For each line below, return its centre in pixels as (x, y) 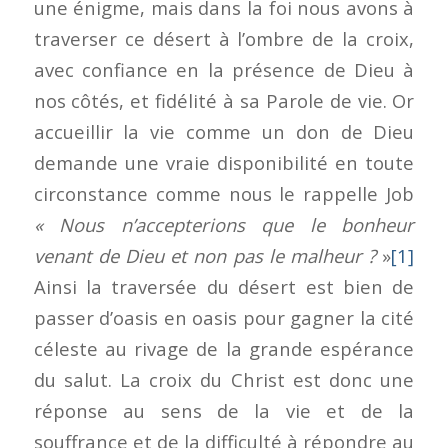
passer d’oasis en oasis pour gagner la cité (224, 317)
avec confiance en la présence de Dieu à (224, 69)
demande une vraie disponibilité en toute (224, 162)
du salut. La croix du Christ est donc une (224, 379)
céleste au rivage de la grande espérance (224, 348)
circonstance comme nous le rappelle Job (224, 193)
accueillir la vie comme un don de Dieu (224, 131)
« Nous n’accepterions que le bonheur (224, 224)
